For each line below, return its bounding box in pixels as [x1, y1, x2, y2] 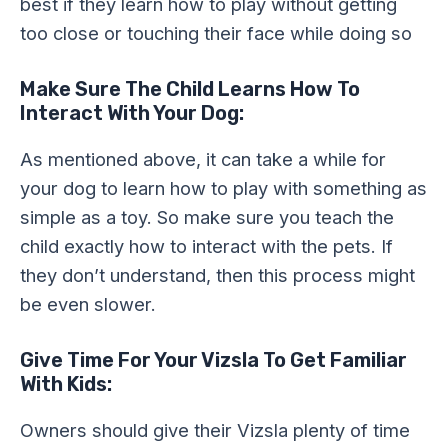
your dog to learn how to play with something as [20, 176, 427, 199]
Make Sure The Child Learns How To [20, 76, 360, 101]
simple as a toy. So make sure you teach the [20, 205, 394, 228]
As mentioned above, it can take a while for [20, 147, 386, 170]
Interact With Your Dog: [20, 100, 244, 125]
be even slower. [20, 292, 156, 315]
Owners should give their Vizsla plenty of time [20, 418, 410, 441]
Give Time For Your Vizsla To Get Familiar [20, 347, 407, 372]
